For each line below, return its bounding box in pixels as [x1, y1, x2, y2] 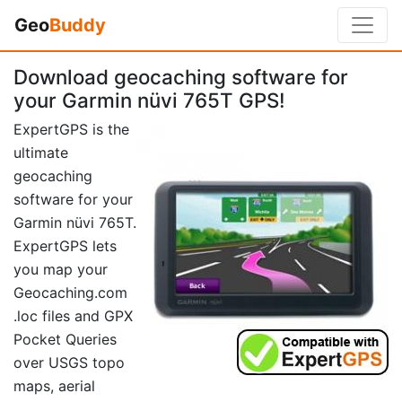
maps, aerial [13, 377, 95, 396]
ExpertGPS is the [13, 120, 129, 139]
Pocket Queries [13, 330, 117, 349]
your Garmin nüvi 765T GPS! [13, 88, 285, 112]
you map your [13, 260, 108, 279]
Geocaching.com [13, 284, 127, 302]
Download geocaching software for [13, 65, 348, 89]
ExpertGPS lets [13, 237, 117, 256]
